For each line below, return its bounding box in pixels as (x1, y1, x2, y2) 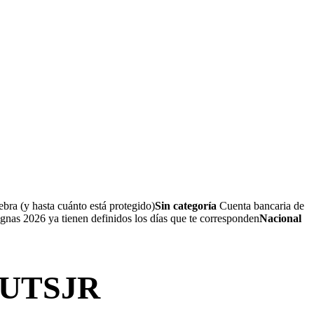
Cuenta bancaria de (217, 200, 304, 212)
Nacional (259, 212, 301, 224)
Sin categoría (155, 200, 217, 212)
